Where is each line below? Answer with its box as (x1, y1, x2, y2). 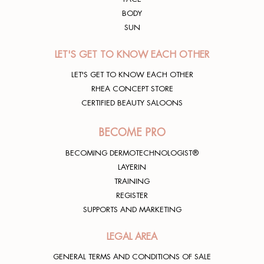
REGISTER (116, 192, 148, 200)
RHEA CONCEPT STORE (91, 85, 173, 93)
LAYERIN (118, 163, 146, 171)
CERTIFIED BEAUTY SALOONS (81, 99, 183, 107)
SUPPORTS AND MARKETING (82, 206, 181, 214)
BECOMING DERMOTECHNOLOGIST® (65, 149, 199, 157)
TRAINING (114, 177, 150, 186)
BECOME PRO (98, 127, 166, 138)
